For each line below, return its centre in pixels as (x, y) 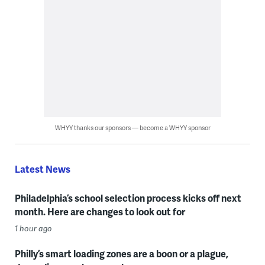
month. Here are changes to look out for (100, 212)
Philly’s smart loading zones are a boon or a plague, (121, 254)
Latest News (42, 169)
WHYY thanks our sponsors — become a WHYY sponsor (132, 128)
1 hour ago (33, 229)
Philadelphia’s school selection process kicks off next (128, 198)
